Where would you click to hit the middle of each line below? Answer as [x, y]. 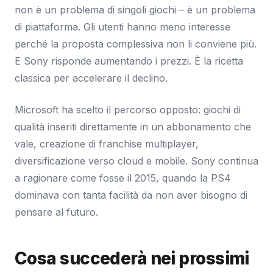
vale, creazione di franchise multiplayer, [107, 144]
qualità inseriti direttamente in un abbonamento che [133, 126]
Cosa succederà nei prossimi [132, 258]
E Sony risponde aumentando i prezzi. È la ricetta [129, 61]
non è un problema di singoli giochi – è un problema [135, 9]
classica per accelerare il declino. [91, 78]
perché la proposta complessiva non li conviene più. [136, 44]
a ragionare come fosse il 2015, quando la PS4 [123, 178]
